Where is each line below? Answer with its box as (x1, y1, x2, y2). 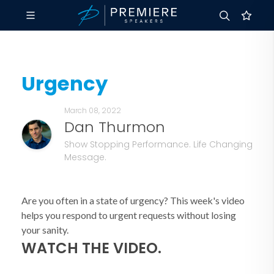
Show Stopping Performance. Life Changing (64, 138, 253, 150)
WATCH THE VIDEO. (21, 238, 161, 258)
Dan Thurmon (64, 117, 165, 137)
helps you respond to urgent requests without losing (21, 209, 236, 221)
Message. (64, 151, 106, 163)
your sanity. (21, 224, 68, 235)
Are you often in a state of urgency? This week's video (21, 194, 245, 206)
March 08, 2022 (64, 105, 121, 116)
